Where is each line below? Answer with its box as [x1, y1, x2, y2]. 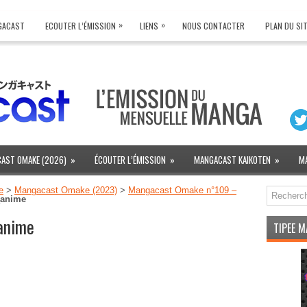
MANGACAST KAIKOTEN [194, 153, 271, 167]
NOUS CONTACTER [182, 20, 245, 32]
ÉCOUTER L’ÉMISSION [95, 153, 166, 167]
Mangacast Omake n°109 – [128, 185, 236, 195]
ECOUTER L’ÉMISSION [45, 20, 116, 32]
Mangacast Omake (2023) [14, 185, 117, 195]
